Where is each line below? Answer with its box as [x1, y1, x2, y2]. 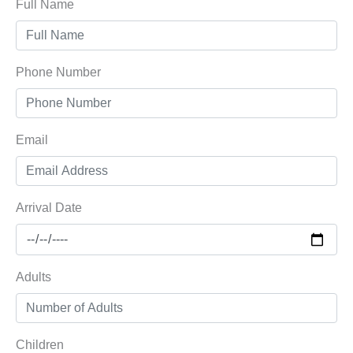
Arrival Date [16, 201, 82, 215]
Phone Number [16, 65, 101, 80]
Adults [16, 270, 51, 284]
